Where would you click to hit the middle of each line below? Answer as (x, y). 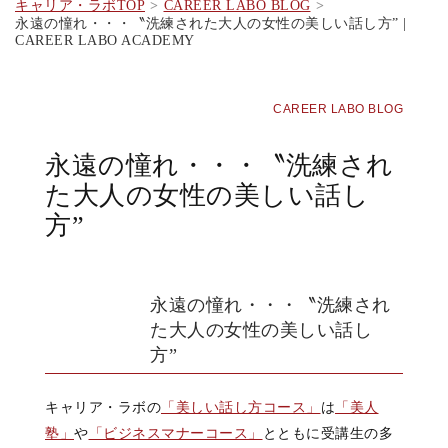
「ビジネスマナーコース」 (175, 433)
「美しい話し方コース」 (241, 407)
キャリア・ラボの (103, 407)
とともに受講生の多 (327, 433)
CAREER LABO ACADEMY (105, 40)
